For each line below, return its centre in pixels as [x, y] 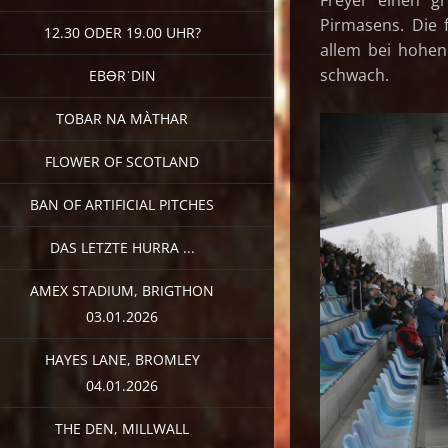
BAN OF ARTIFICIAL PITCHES [122, 204]
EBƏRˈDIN [122, 75]
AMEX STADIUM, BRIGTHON [122, 290]
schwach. [356, 74]
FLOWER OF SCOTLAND [122, 161]
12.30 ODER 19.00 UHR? [122, 32]
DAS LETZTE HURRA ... [122, 247]
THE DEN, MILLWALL [122, 428]
